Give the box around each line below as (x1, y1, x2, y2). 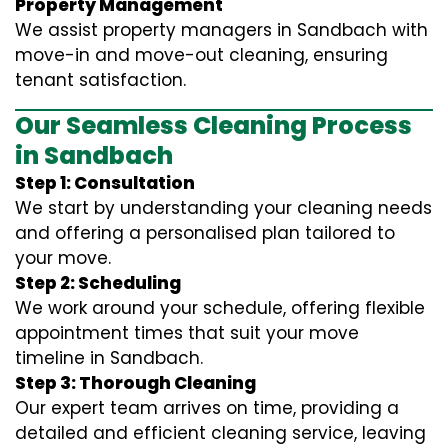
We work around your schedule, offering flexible (15, 296, 425, 321)
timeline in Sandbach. (15, 346, 203, 371)
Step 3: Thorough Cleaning (15, 371, 256, 396)
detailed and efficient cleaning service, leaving (15, 421, 426, 446)
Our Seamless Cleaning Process (15, 109, 412, 143)
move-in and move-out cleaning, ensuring (15, 43, 388, 68)
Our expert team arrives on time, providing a (15, 396, 399, 421)
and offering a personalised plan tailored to (15, 221, 395, 246)
